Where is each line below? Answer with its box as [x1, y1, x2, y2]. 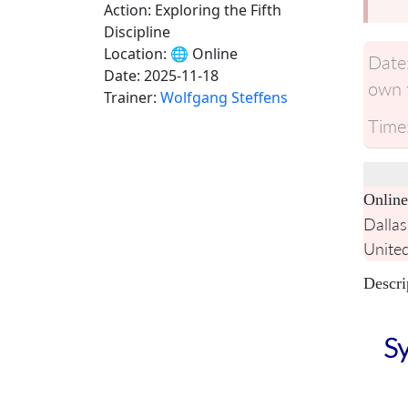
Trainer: [104, 87, 157, 107]
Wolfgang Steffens [160, 87, 288, 107]
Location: [104, 44, 167, 64]
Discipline [104, 22, 170, 42]
